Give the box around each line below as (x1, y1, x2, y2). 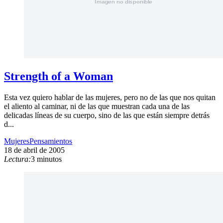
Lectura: (4, 155, 31, 164)
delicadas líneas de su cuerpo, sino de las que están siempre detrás (4, 111, 210, 120)
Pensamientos (29, 137, 72, 146)
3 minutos (31, 155, 62, 164)
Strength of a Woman (4, 70, 113, 83)
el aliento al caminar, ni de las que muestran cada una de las (4, 102, 190, 111)
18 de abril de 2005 (4, 146, 65, 155)
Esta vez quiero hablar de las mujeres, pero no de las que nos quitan (4, 93, 216, 102)
